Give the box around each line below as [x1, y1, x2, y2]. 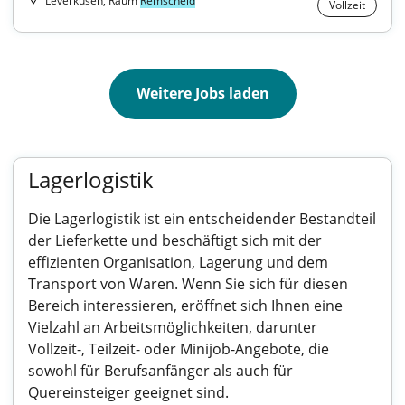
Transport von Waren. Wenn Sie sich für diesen [28, 274, 348, 294]
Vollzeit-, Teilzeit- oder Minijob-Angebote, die [28, 339, 329, 359]
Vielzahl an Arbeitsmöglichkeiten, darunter [28, 317, 317, 337]
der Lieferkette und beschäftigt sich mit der [28, 231, 322, 250]
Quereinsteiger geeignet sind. [28, 382, 229, 402]
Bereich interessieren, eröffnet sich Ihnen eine [28, 296, 343, 316]
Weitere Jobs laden [136, 83, 269, 103]
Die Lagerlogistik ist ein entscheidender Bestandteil [28, 209, 376, 229]
